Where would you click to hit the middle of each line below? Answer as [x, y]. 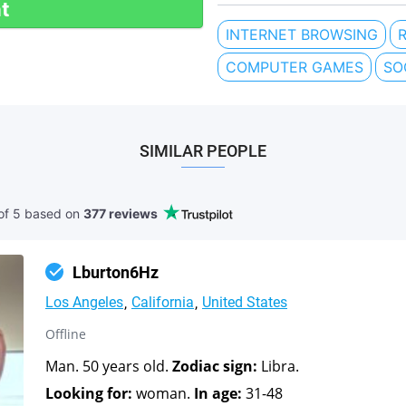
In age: [218, 393]
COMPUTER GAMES [295, 67]
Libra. [278, 366]
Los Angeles [84, 302]
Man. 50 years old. [109, 366]
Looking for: [89, 393]
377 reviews [121, 213]
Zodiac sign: [215, 366]
